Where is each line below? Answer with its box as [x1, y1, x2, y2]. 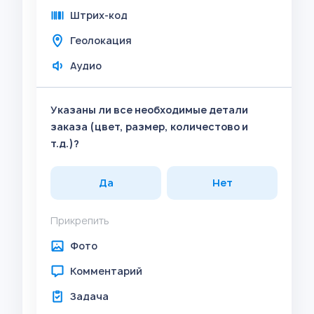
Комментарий [70, 264, 142, 278]
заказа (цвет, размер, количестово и [50, 120, 248, 133]
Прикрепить [50, 214, 109, 227]
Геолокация [70, 34, 132, 47]
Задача [70, 289, 109, 303]
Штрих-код [70, 8, 128, 22]
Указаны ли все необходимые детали [50, 103, 248, 116]
